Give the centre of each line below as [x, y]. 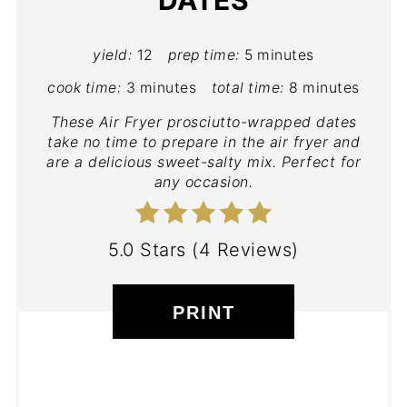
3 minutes [161, 87]
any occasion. [203, 181]
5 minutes [279, 55]
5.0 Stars [147, 249]
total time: [248, 87]
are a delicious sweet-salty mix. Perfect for [203, 161]
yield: [113, 55]
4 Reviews [245, 249]
